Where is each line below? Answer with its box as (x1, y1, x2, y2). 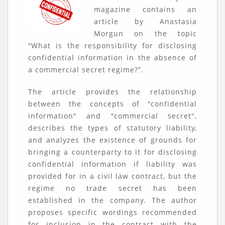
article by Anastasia (93, 17, 197, 26)
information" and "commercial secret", (28, 111, 197, 121)
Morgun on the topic (93, 29, 197, 38)
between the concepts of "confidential (28, 99, 197, 108)
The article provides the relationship (28, 87, 197, 96)
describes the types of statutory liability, (28, 123, 197, 133)
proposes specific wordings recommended (28, 207, 197, 217)
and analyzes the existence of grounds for (28, 135, 197, 145)
